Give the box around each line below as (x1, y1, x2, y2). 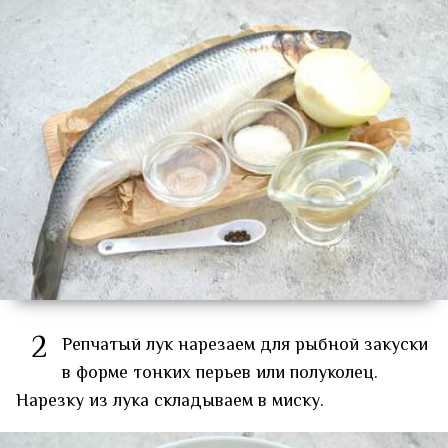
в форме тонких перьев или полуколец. (62, 359, 378, 388)
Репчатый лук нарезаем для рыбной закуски (62, 331, 428, 360)
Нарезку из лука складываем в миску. (16, 387, 324, 416)
